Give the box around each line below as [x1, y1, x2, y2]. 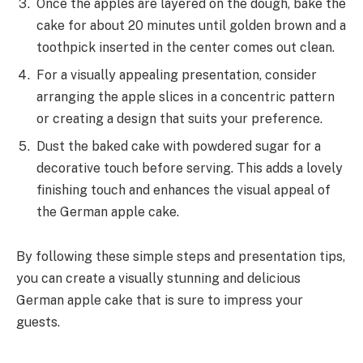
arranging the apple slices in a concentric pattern [36, 88, 335, 105]
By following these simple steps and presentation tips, [16, 249, 345, 265]
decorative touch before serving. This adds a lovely [36, 160, 343, 176]
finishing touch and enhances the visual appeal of [36, 181, 331, 198]
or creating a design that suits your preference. [36, 110, 322, 126]
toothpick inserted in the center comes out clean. [36, 39, 335, 55]
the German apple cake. [36, 203, 179, 220]
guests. [16, 314, 60, 331]
